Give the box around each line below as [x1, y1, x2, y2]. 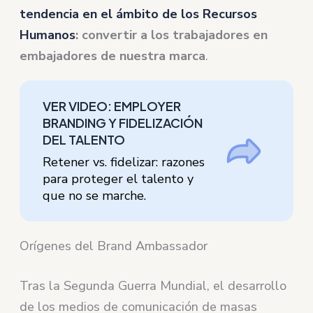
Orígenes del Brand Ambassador [20, 237, 208, 254]
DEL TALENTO [43, 131, 126, 147]
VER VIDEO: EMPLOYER [43, 97, 182, 114]
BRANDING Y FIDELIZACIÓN [43, 114, 203, 131]
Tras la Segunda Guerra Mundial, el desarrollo [20, 277, 287, 294]
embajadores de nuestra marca [20, 47, 206, 64]
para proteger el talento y [43, 170, 194, 187]
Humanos [20, 26, 76, 43]
